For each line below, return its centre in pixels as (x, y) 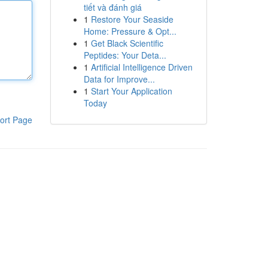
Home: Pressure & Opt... (130, 31)
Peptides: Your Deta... (125, 55)
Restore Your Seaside (132, 19)
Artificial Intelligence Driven (141, 67)
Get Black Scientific (127, 43)
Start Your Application (131, 91)
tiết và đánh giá (112, 7)
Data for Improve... (119, 79)
